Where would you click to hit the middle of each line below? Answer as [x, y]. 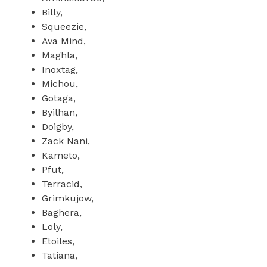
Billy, [52, 13]
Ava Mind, [64, 41]
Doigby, [58, 127]
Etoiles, [58, 241]
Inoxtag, [60, 70]
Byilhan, [60, 113]
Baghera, [62, 213]
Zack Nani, [66, 141]
